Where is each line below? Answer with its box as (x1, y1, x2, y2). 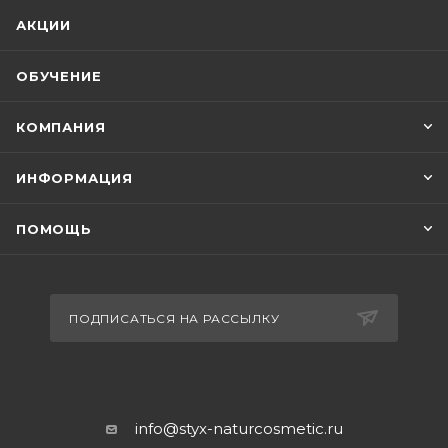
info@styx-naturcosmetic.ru (134, 419, 343, 438)
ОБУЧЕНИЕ (16, 68, 102, 84)
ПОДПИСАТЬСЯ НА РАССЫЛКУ (69, 311, 280, 326)
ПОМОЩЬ (16, 221, 92, 237)
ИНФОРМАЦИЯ (16, 170, 133, 186)
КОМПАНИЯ (16, 119, 106, 135)
